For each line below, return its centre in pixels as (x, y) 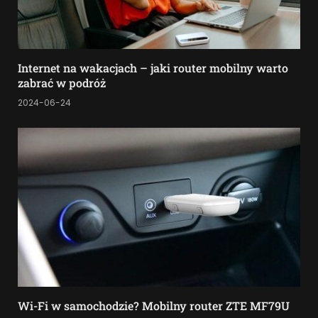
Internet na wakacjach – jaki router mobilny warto (153, 68)
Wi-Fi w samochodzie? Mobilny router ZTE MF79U (154, 306)
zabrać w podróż (62, 83)
